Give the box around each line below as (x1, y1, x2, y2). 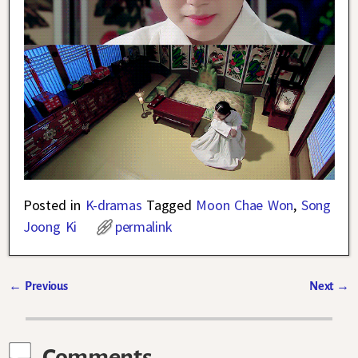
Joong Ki (23, 217, 77, 237)
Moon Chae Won (196, 196, 294, 215)
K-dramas (85, 196, 142, 215)
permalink (115, 217, 173, 237)
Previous (21, 280, 68, 293)
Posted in (23, 196, 81, 215)
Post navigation (9, 294, 127, 314)
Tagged (146, 196, 192, 215)
